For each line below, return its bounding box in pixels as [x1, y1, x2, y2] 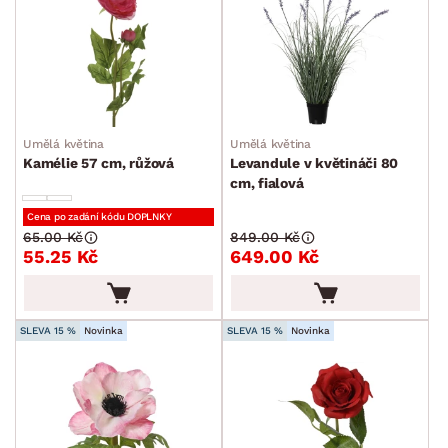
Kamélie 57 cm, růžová [23, 155, 174, 172]
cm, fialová [230, 175, 304, 192]
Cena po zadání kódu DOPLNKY [27, 211, 172, 223]
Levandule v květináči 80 [230, 155, 398, 172]
